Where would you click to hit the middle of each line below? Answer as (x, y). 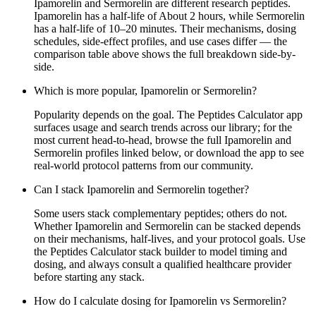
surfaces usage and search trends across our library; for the (163, 127)
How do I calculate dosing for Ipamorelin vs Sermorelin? (160, 300)
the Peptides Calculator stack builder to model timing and (160, 251)
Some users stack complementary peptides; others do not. (160, 213)
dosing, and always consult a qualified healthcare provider (163, 264)
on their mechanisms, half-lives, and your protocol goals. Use (170, 238)
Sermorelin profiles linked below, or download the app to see (169, 152)
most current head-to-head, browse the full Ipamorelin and (163, 140)
